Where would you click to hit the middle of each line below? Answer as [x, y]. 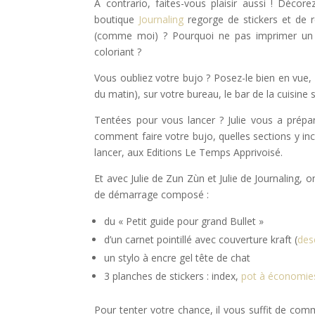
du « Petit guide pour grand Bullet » [184, 221]
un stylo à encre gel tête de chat [178, 257]
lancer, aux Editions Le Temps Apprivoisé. [189, 152]
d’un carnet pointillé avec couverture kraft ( [201, 239]
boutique [117, 19]
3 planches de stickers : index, [173, 276]
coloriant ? [118, 51]
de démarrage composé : [152, 194]
